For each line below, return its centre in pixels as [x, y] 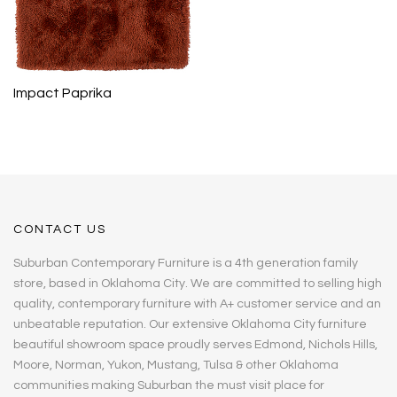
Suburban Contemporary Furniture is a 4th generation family [186, 264]
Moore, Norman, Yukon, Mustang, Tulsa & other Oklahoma [176, 366]
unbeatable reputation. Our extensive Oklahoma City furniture [190, 325]
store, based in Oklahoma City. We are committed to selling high [198, 284]
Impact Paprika [62, 93]
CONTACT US [60, 230]
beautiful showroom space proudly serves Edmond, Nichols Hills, [195, 345]
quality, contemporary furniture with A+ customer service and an [197, 304]
